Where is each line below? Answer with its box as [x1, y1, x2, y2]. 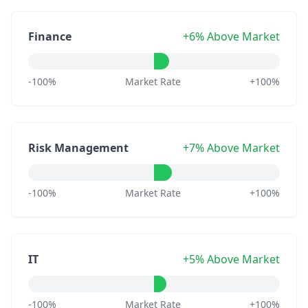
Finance [28, 29, 71, 44]
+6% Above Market [183, 29, 280, 44]
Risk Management [28, 140, 129, 155]
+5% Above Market [183, 252, 280, 267]
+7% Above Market [183, 140, 280, 155]
